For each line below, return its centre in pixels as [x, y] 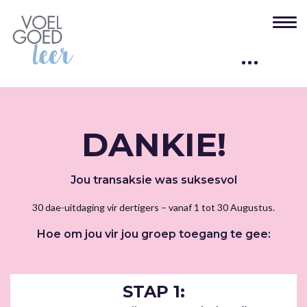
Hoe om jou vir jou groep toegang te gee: [153, 234]
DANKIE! [153, 144]
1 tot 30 [212, 207]
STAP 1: [153, 291]
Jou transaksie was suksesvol [153, 180]
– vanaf [176, 207]
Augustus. [253, 207]
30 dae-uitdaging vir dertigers [96, 207]
